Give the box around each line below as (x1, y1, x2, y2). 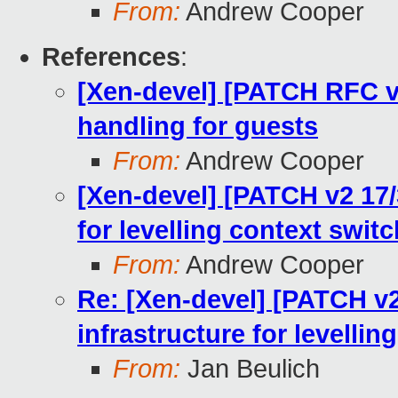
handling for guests (77, 112, 318, 141)
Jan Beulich (180, 354, 320, 384)
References (42, 43, 180, 72)
